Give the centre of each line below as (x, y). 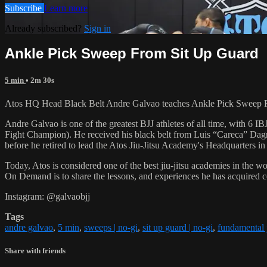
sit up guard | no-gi (178, 227)
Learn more (66, 8)
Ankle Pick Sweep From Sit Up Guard (132, 54)
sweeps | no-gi (111, 227)
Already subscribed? (44, 28)
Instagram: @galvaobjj (47, 196)
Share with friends (35, 250)
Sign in (97, 28)
